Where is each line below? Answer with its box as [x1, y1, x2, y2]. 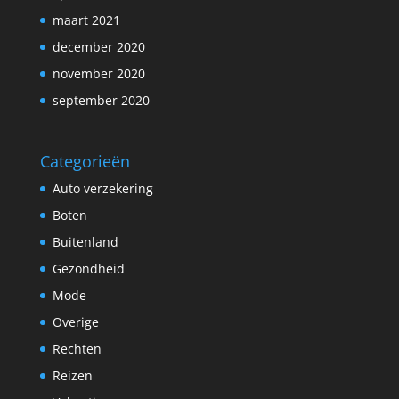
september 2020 [52, 92, 150, 110]
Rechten [52, 340, 102, 358]
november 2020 [52, 65, 145, 83]
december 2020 [52, 38, 145, 56]
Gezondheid [52, 260, 125, 278]
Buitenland [52, 233, 118, 251]
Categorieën [39, 151, 130, 173]
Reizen [52, 367, 93, 385]
